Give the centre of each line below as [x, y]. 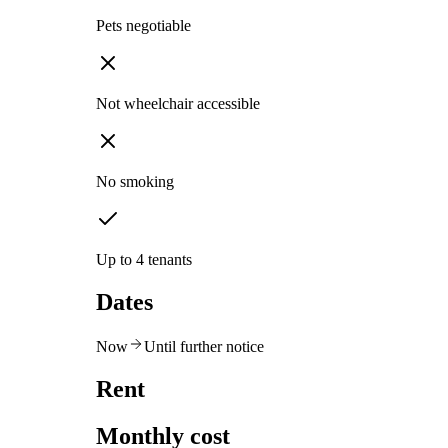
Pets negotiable [143, 26]
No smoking [135, 182]
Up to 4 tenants [144, 260]
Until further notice [204, 347]
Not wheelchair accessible [178, 104]
